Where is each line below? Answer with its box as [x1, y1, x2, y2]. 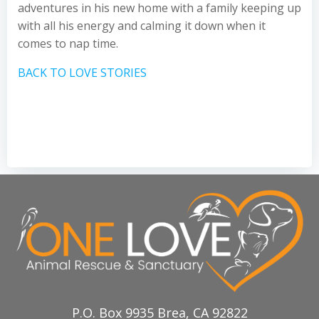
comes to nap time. [18, 36, 118, 51]
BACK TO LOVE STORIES [18, 65, 147, 80]
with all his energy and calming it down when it [18, 18, 266, 33]
